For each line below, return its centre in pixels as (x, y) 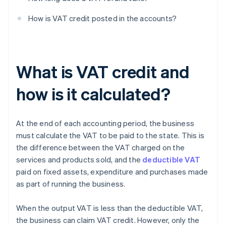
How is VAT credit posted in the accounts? (103, 18)
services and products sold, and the (79, 160)
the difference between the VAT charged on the (101, 148)
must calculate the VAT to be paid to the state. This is (110, 135)
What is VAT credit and (103, 72)
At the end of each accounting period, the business (105, 123)
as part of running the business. (71, 184)
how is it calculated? (93, 94)
